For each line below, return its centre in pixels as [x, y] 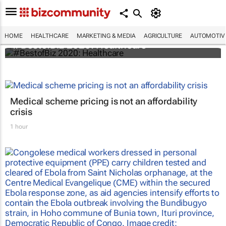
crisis [21, 112]
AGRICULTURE [163, 36]
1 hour [19, 127]
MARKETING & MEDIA [106, 36]
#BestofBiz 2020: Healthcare [80, 45]
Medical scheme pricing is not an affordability [104, 101]
